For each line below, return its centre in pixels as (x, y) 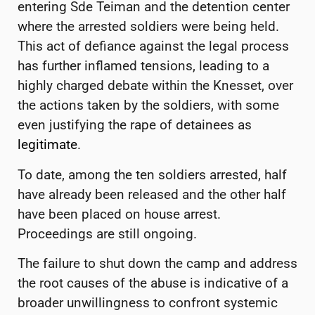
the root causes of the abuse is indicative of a (153, 283)
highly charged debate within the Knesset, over (155, 86)
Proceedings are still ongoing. (107, 233)
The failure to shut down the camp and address (157, 263)
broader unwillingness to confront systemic (148, 302)
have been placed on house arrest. (119, 214)
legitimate (47, 145)
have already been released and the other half (152, 194)
